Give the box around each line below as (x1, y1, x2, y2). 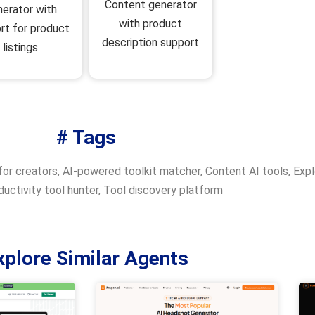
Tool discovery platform (103, 184, 223, 198)
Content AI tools (205, 165, 288, 179)
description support (102, 35, 200, 49)
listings (3, 41, 39, 55)
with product (119, 16, 183, 30)
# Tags (56, 126, 116, 150)
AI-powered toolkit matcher (62, 165, 200, 179)
